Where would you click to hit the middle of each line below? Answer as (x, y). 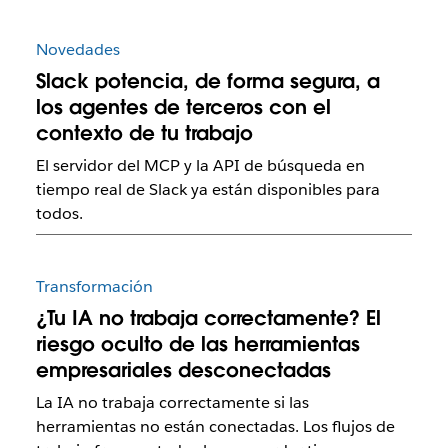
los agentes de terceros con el (183, 107)
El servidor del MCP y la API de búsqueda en (200, 166)
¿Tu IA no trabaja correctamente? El (208, 318)
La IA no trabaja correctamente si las (172, 403)
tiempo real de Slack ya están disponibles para (207, 190)
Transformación (94, 287)
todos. (59, 214)
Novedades (77, 50)
